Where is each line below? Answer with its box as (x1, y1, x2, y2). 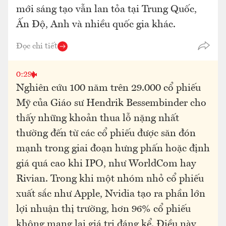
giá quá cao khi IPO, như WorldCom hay (16, 159, 196, 169)
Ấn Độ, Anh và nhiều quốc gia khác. (16, 20, 176, 30)
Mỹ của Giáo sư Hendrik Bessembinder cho (16, 98, 206, 108)
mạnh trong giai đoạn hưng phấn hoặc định (16, 144, 210, 154)
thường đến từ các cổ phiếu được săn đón (16, 129, 196, 139)
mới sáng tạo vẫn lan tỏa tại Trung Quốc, (16, 5, 197, 15)
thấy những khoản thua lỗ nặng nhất (16, 114, 179, 124)
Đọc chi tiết (16, 42, 58, 50)
